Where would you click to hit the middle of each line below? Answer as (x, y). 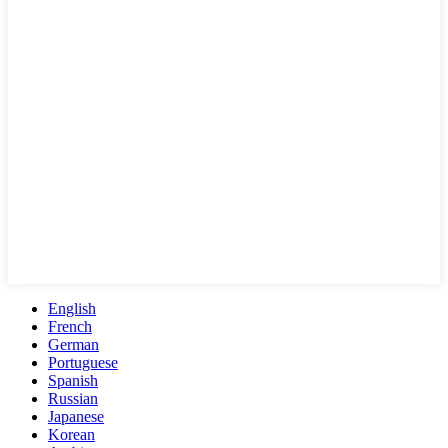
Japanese (76, 416)
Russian (73, 398)
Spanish (73, 380)
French (70, 326)
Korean (71, 434)
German (73, 344)
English (72, 308)
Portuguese (83, 362)
